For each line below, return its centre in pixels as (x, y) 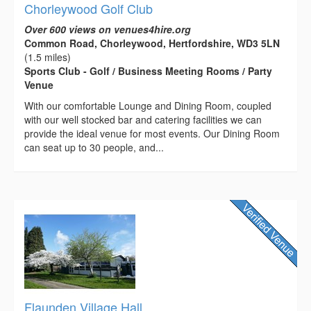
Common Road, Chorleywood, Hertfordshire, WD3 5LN (152, 43)
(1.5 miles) (48, 57)
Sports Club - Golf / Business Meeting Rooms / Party (148, 70)
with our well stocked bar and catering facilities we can (143, 119)
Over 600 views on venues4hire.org (108, 29)
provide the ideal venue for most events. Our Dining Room (152, 133)
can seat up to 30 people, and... (94, 147)
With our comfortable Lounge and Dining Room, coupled (148, 105)
